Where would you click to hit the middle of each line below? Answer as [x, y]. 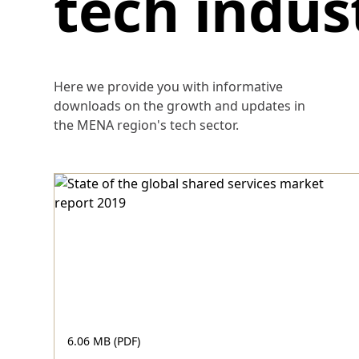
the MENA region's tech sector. [147, 125]
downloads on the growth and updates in [180, 106]
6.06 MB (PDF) [104, 341]
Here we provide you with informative [169, 87]
